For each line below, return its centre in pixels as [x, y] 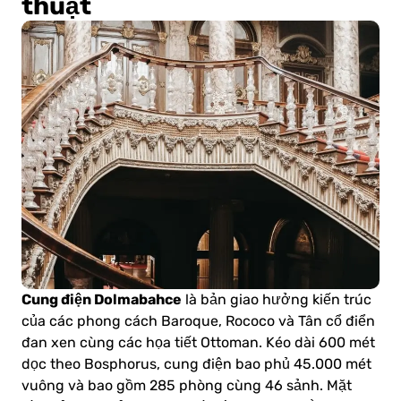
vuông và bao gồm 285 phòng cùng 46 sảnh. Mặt [187, 386]
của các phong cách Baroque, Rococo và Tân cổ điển [198, 322]
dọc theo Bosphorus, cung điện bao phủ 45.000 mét [196, 365]
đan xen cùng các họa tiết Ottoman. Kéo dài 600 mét [198, 343]
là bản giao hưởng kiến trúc [277, 300]
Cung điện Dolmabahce [102, 300]
